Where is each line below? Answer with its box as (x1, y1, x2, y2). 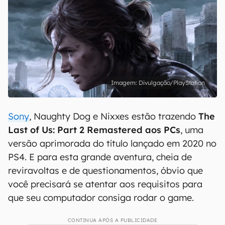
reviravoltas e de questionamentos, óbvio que (8, 165, 203, 176)
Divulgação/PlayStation (139, 79, 205, 86)
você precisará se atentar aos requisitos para (8, 178, 202, 190)
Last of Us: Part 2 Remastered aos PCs (8, 124, 180, 136)
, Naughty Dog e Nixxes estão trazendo (29, 110, 198, 122)
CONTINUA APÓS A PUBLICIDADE (67, 217, 158, 223)
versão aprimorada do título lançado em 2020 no (8, 138, 216, 149)
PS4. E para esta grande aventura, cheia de (8, 151, 192, 163)
